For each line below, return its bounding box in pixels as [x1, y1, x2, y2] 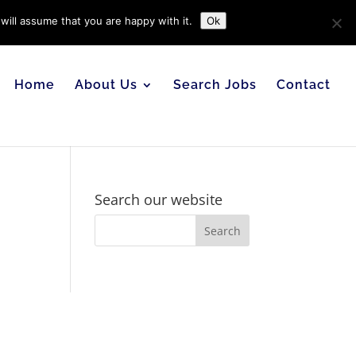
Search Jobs [173, 77, 257, 92]
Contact [277, 77, 331, 92]
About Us [75, 77, 137, 92]
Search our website [95, 190, 223, 209]
